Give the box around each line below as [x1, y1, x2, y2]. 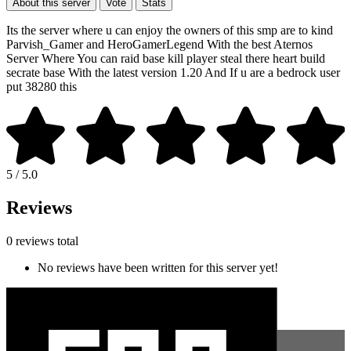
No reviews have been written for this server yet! [38, 260, 278, 274]
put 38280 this [6, 79, 77, 93]
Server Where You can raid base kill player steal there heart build [6, 51, 325, 65]
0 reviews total [6, 233, 78, 248]
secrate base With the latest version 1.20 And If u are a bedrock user [6, 65, 340, 79]
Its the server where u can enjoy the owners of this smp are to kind [6, 23, 333, 37]
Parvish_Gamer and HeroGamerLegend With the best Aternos [6, 37, 313, 51]
